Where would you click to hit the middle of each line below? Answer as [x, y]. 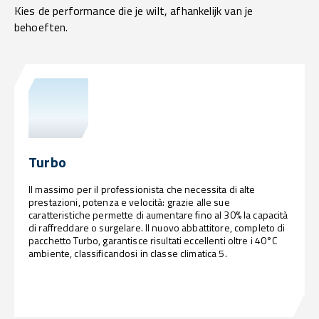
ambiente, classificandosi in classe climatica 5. [128, 253]
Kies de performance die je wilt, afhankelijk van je [134, 11]
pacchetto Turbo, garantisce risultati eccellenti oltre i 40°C [153, 241]
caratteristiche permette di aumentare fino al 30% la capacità [158, 215]
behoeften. [41, 27]
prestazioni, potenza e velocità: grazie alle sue [129, 202]
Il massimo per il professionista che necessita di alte [142, 189]
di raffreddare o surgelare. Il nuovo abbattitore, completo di [157, 228]
